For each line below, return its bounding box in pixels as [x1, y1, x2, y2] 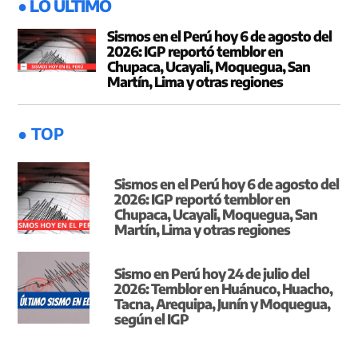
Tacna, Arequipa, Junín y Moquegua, [114, 295, 331, 313]
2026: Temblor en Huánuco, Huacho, [114, 280, 333, 298]
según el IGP [114, 310, 189, 328]
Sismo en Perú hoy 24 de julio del [114, 265, 310, 283]
